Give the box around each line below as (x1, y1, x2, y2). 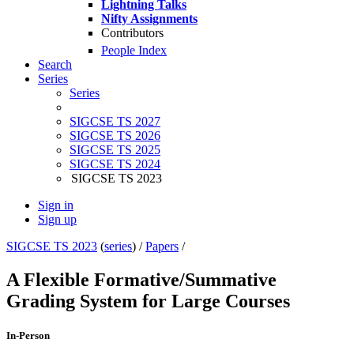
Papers (145, 239, 179, 254)
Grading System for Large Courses (6, 291, 290, 312)
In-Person (6, 330, 50, 342)
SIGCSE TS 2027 (70, 115, 160, 129)
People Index (101, 43, 167, 58)
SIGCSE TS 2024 (70, 157, 160, 171)
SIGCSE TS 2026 (70, 129, 160, 143)
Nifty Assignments (101, 12, 198, 25)
